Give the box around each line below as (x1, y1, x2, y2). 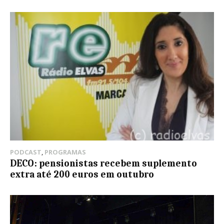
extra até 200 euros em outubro (10, 169, 154, 180)
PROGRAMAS (44, 147, 86, 157)
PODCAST (10, 147, 41, 157)
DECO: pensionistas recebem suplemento (10, 158, 197, 169)
